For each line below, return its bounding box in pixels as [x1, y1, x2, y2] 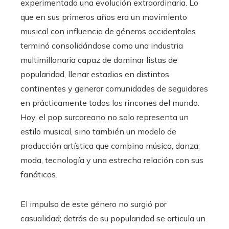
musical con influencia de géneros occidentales [20, 26, 196, 37]
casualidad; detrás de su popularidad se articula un [20, 213, 205, 224]
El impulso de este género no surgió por [20, 199, 167, 210]
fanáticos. [20, 169, 57, 180]
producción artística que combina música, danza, [20, 141, 200, 151]
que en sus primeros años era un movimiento [20, 12, 187, 22]
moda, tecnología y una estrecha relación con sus [20, 155, 203, 166]
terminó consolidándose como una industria [20, 40, 183, 51]
